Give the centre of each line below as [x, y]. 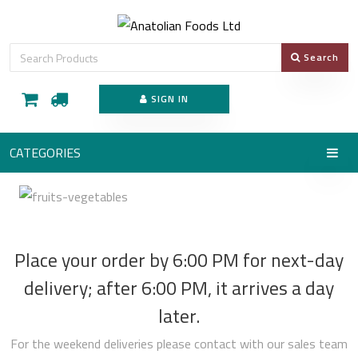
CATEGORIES [45, 153]
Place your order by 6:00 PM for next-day [179, 260]
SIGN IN [168, 99]
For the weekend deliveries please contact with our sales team [179, 344]
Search [320, 57]
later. [179, 316]
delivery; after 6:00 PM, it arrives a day [179, 288]
